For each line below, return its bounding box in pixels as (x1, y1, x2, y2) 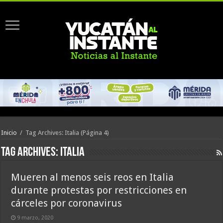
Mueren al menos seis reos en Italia (11, 171, 174, 184)
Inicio (1, 129, 17, 137)
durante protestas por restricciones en (11, 184, 187, 197)
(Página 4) (79, 129, 110, 137)
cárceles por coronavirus (11, 197, 122, 210)
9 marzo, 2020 (17, 215, 54, 222)
